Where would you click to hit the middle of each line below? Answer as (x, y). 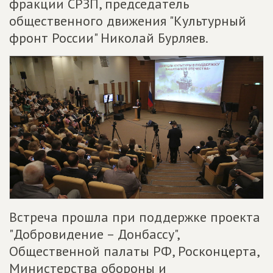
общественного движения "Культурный (128, 21)
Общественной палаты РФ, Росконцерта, (134, 251)
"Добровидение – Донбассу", (94, 234)
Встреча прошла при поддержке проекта (135, 217)
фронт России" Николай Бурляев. (109, 38)
